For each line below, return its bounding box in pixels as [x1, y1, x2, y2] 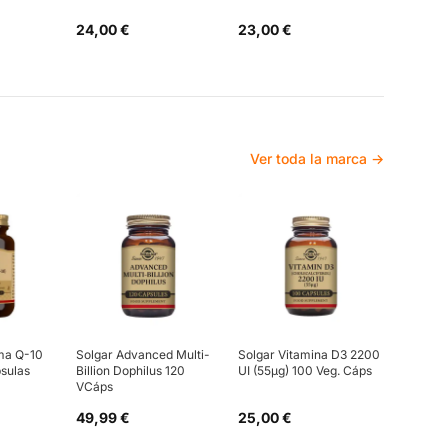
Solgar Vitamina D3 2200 [238, 346, 380, 362]
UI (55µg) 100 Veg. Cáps [238, 362, 372, 378]
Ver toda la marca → [250, 149, 384, 167]
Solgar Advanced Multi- [76, 346, 210, 362]
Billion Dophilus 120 [76, 362, 185, 378]
